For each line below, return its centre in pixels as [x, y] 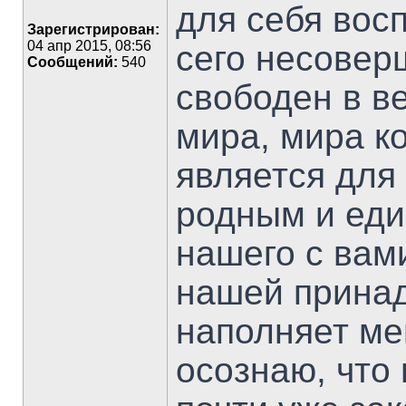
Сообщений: [72, 62]
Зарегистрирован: [93, 29]
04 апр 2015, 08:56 [89, 46]
